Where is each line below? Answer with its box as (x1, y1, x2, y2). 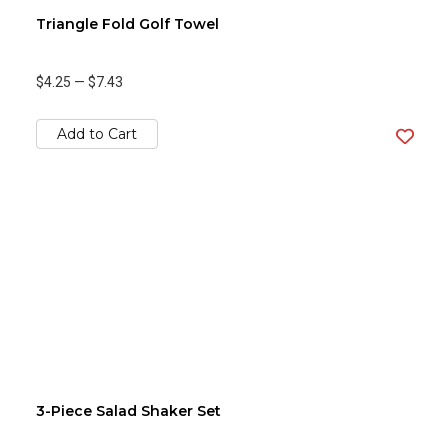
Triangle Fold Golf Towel (36, 15, 219, 33)
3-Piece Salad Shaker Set (36, 402, 221, 420)
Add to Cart (57, 125, 137, 143)
